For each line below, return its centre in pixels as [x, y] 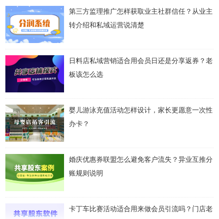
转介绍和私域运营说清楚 [107, 25]
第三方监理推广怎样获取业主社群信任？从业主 [141, 11]
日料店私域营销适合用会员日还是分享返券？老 [141, 61]
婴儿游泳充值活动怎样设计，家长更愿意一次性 [141, 110]
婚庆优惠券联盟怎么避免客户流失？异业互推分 [141, 159]
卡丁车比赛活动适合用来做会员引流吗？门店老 [141, 209]
